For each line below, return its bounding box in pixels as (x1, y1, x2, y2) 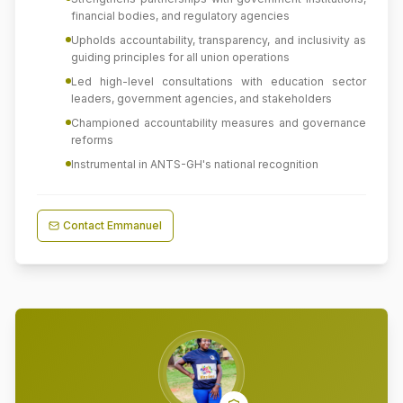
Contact (63, 219, 107, 232)
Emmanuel (107, 219, 162, 232)
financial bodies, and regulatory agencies (71, 9, 290, 22)
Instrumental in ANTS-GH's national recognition (71, 157, 318, 171)
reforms (71, 133, 113, 147)
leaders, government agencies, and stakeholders (71, 92, 332, 105)
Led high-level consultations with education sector (71, 75, 366, 88)
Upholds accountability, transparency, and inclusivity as (71, 33, 366, 47)
